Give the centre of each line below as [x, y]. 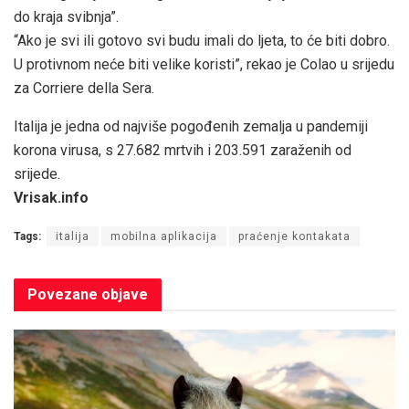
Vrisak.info [51, 197]
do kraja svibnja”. [66, 16]
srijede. [37, 173]
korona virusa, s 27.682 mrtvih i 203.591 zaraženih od [183, 150]
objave [123, 294]
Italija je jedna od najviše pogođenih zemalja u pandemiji [191, 126]
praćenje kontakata [294, 236]
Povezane [63, 294]
